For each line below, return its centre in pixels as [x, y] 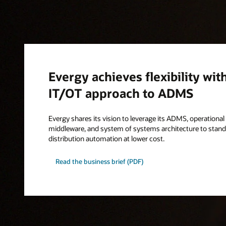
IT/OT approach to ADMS [121, 93]
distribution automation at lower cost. [106, 139]
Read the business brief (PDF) [100, 161]
